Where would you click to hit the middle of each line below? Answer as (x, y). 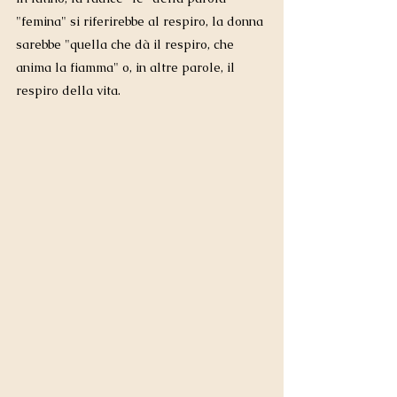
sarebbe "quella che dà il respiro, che (127, 45)
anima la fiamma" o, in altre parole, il (127, 68)
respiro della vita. (70, 91)
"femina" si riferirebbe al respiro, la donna (141, 22)
